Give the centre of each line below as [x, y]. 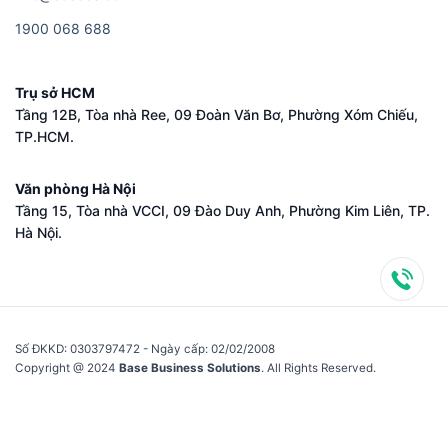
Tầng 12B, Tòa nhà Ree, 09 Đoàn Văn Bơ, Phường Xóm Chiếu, [216, 115]
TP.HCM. [44, 137]
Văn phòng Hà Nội [75, 189]
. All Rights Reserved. [318, 368]
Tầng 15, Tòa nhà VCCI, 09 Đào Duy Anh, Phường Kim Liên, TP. [222, 211]
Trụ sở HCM [55, 93]
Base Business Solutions [188, 368]
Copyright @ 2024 [65, 368]
